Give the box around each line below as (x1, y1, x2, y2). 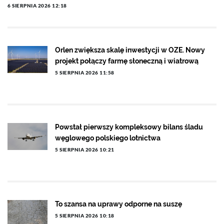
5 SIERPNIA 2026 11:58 (55, 69, 114, 76)
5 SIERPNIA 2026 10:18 (55, 212, 114, 219)
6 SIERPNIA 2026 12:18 (7, 2, 67, 9)
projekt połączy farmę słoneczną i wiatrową (55, 57, 198, 65)
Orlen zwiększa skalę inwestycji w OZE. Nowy (55, 46, 205, 54)
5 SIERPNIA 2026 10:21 (55, 146, 114, 153)
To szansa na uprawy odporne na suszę (55, 200, 182, 208)
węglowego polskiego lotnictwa (55, 134, 160, 142)
